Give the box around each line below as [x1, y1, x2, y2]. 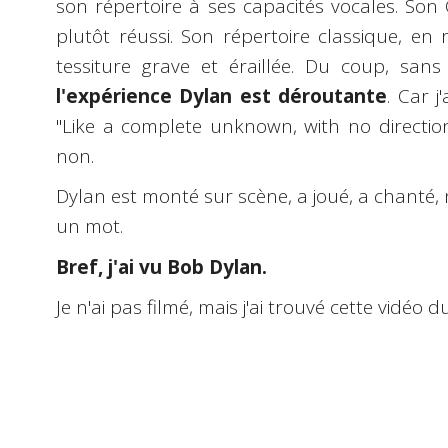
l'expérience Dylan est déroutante [56, 82, 388, 109]
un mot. [56, 213, 123, 240]
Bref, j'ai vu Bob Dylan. [56, 253, 267, 280]
